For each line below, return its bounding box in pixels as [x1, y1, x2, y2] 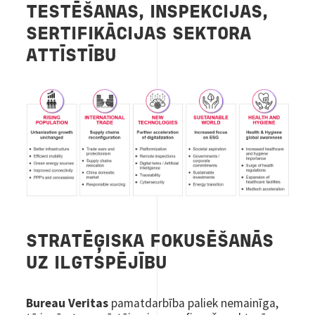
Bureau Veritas [26, 295, 109, 311]
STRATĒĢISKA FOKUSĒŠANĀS [26, 233, 274, 250]
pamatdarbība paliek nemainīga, [108, 295, 279, 311]
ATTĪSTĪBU [26, 48, 117, 65]
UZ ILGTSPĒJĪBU [26, 255, 167, 272]
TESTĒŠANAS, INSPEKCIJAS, [26, 4, 269, 21]
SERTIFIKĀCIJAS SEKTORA [26, 26, 252, 43]
